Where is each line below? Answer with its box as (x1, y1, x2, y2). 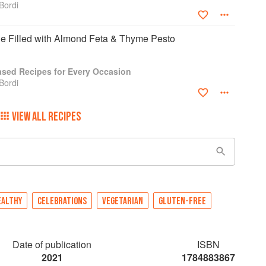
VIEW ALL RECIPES (11, 109, 81, 124)
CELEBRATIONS (37, 195, 87, 207)
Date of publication (12, 237, 92, 251)
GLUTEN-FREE (159, 195, 206, 207)
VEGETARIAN (102, 195, 143, 207)
